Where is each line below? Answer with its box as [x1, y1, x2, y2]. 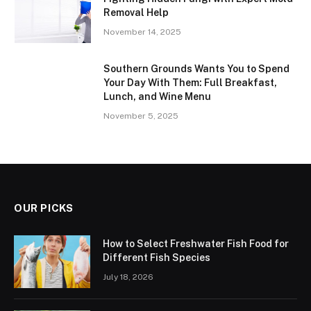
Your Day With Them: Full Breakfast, [103, 77, 277, 89]
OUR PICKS [14, 202, 74, 215]
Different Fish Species [103, 252, 210, 264]
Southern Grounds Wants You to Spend [103, 63, 289, 75]
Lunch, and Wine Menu [103, 91, 211, 103]
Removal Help [103, 7, 169, 19]
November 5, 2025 [103, 111, 178, 121]
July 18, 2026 [103, 272, 153, 283]
